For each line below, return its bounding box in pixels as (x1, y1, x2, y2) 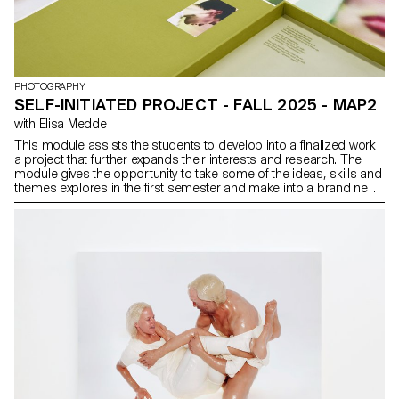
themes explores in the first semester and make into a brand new (14, 181, 377, 196)
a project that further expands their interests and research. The (14, 152, 362, 167)
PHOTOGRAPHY (14, 81, 85, 94)
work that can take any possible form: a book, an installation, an (14, 195, 367, 210)
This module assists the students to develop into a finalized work (14, 138, 376, 153)
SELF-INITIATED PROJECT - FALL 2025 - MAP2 (14, 95, 378, 115)
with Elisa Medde (38, 117, 107, 132)
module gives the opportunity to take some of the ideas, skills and (14, 167, 382, 182)
